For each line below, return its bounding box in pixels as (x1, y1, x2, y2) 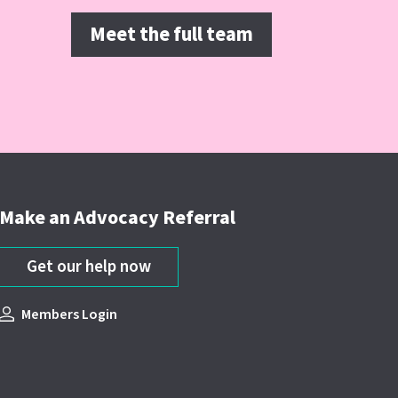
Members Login (21, 305, 118, 325)
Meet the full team (90, 20, 253, 50)
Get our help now (27, 255, 152, 280)
